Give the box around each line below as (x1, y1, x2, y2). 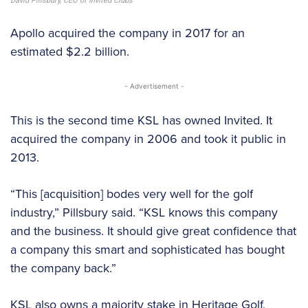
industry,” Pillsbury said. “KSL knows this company (10, 203, 278, 222)
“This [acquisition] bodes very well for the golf (10, 185, 253, 203)
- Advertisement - (124, 82, 184, 91)
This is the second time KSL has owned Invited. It (10, 111, 272, 130)
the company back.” (10, 259, 116, 278)
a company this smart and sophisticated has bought (10, 241, 285, 259)
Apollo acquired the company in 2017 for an (10, 24, 245, 43)
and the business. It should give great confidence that (10, 222, 296, 241)
